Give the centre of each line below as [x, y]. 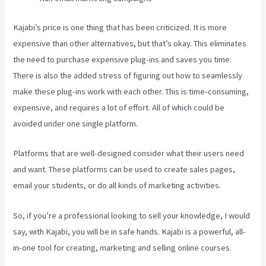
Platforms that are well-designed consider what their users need [129, 153]
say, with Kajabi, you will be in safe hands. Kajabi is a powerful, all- [130, 231]
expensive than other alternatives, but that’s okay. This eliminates [130, 43]
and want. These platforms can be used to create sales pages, [124, 170]
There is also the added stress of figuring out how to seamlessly [128, 75]
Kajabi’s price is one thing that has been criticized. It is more [120, 27]
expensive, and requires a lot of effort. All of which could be [119, 107]
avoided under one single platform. [76, 123]
